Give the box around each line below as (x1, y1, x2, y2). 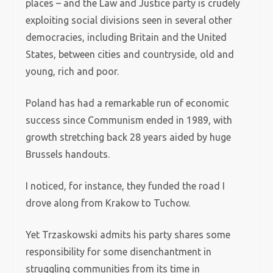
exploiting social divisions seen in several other (26, 15, 233, 26)
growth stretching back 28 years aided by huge (26, 132, 232, 143)
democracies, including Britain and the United (26, 32, 227, 43)
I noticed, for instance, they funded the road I (26, 180, 225, 191)
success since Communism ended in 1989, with (26, 115, 233, 126)
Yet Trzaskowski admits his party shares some (26, 229, 231, 240)
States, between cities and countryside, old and (26, 49, 235, 60)
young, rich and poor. (26, 66, 119, 77)
